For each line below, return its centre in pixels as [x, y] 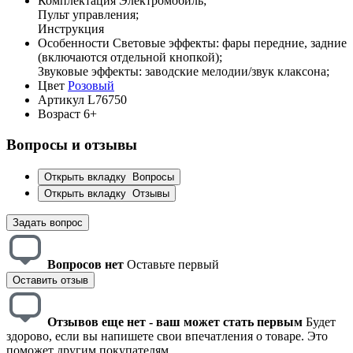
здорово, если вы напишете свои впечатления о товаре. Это [167, 336]
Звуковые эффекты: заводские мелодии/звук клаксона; [184, 72]
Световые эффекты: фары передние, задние [230, 43]
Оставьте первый [173, 264]
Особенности [74, 43]
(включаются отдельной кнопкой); [130, 58]
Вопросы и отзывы [72, 145]
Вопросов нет [85, 264]
